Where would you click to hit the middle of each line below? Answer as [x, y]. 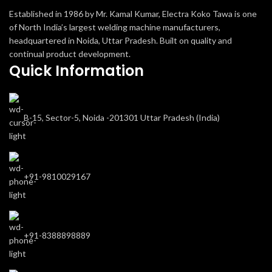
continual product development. [70, 53]
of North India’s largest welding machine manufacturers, [115, 27]
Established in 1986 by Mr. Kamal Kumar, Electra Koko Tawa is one [133, 13]
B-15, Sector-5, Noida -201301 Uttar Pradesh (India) [122, 117]
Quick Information [76, 70]
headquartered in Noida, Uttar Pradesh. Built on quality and [121, 40]
